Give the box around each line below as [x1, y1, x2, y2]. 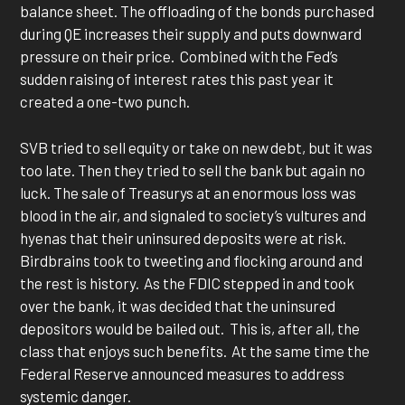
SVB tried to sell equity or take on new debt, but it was [20, 137, 373, 156]
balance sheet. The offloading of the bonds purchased [20, 2, 375, 21]
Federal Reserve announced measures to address [20, 363, 345, 382]
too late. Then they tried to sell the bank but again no [20, 160, 366, 179]
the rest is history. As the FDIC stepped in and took [20, 273, 355, 292]
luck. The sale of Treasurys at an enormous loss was [20, 183, 357, 202]
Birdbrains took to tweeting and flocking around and [20, 250, 363, 269]
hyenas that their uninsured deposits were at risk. [20, 228, 347, 247]
